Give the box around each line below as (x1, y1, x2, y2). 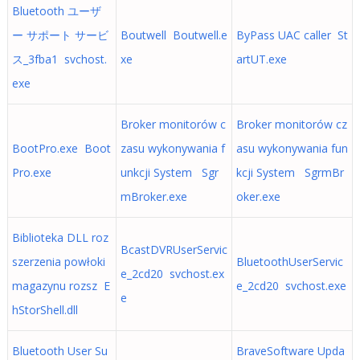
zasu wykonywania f (120, 141, 225, 156)
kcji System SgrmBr (235, 165, 344, 180)
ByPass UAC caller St (235, 27, 348, 43)
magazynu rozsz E (11, 278, 110, 293)
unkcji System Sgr (120, 165, 219, 180)
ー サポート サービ (11, 27, 108, 43)
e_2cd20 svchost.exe (235, 278, 346, 293)
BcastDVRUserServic (120, 242, 227, 257)
